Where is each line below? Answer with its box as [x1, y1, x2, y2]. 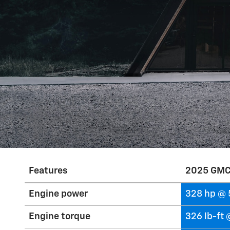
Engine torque [29, 212, 90, 221]
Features [29, 166, 68, 176]
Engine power [29, 189, 88, 199]
